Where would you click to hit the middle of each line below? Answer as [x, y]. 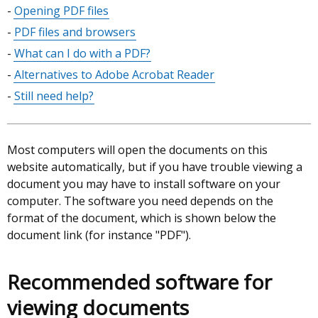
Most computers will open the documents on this [137, 150]
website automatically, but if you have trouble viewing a [155, 167]
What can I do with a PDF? [82, 53]
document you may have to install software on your [144, 184]
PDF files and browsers [75, 32]
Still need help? [54, 96]
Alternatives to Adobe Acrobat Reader [114, 75]
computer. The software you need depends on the [140, 201]
